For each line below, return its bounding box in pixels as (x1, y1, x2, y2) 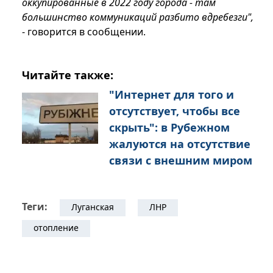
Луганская (71, 201, 114, 213)
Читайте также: (22, 68, 113, 83)
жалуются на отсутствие (109, 136, 250, 152)
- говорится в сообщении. (22, 25, 146, 39)
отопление (34, 222, 79, 234)
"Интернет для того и (109, 87, 234, 102)
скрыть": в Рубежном (109, 120, 230, 135)
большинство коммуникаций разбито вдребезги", (22, 10, 253, 24)
